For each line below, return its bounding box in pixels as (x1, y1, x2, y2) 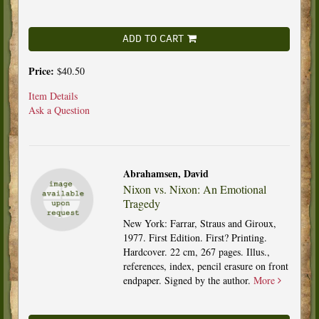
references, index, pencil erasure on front (122, 258, 288, 273)
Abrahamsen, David (122, 165, 209, 181)
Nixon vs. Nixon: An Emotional (122, 181, 266, 197)
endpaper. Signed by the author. (122, 273, 253, 287)
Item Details (28, 88, 78, 103)
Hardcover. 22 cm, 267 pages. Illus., (122, 244, 270, 258)
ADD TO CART (122, 31, 184, 46)
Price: (28, 63, 57, 78)
